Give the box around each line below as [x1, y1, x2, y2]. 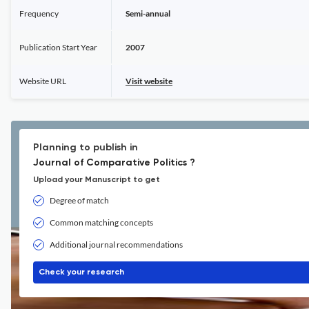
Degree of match [50, 195, 109, 206]
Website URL [19, 76, 66, 86]
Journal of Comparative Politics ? [33, 158, 195, 168]
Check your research [39, 268, 124, 277]
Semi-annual [126, 8, 170, 19]
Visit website [126, 76, 172, 86]
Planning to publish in [33, 143, 138, 152]
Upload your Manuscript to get [33, 176, 160, 184]
